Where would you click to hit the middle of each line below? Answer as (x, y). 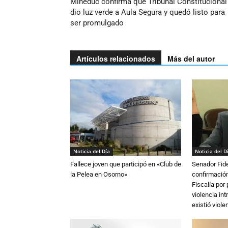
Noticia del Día (92, 151)
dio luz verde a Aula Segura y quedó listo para (148, 12)
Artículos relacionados (116, 58)
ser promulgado (97, 23)
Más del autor (191, 58)
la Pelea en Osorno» (99, 174)
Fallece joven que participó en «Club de (126, 164)
